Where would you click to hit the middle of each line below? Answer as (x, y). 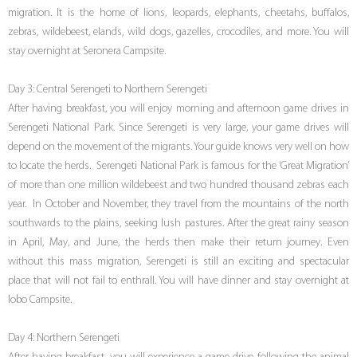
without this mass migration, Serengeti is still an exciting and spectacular (178, 262)
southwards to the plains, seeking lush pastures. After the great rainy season (178, 224)
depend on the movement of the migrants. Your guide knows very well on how (178, 147)
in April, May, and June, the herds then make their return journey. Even (178, 243)
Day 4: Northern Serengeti (64, 339)
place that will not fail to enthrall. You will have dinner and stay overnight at (178, 281)
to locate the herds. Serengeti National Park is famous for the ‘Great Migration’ (178, 167)
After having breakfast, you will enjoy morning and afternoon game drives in (178, 109)
